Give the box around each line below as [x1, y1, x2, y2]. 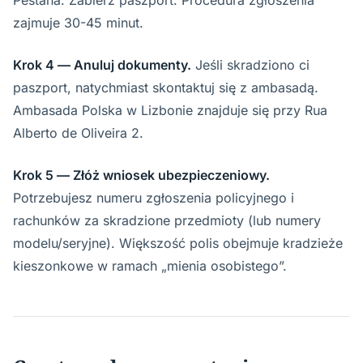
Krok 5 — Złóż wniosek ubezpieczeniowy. [13, 167, 270, 183]
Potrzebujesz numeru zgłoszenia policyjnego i [13, 190, 294, 206]
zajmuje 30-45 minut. [13, 15, 143, 31]
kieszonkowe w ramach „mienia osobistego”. [13, 258, 287, 274]
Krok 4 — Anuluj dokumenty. [13, 57, 191, 73]
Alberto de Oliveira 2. [13, 125, 143, 141]
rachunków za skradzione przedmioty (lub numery [13, 212, 321, 228]
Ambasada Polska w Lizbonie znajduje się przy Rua [13, 102, 327, 118]
